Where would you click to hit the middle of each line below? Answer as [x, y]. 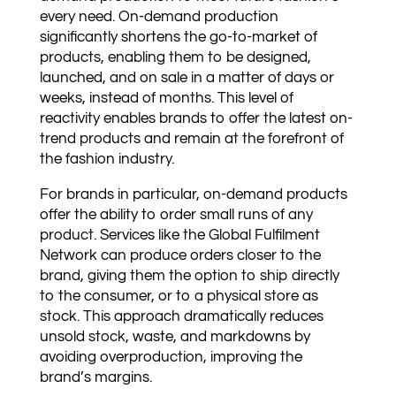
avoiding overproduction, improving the [171, 357]
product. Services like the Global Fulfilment [179, 235]
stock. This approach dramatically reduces [181, 316]
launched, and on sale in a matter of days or [187, 77]
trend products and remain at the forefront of [191, 138]
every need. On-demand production [159, 16]
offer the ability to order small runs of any [176, 214]
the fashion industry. [108, 159]
